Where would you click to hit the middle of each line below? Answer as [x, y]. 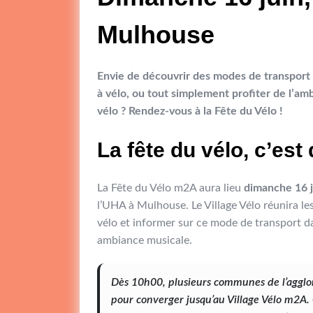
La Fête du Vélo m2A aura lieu [170, 188]
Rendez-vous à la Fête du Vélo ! [206, 111]
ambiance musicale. [145, 240]
